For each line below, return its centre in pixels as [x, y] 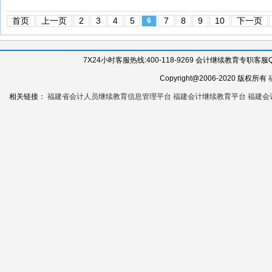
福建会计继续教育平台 [210, 97]
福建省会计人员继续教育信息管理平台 [110, 97]
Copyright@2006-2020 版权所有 [214, 78]
